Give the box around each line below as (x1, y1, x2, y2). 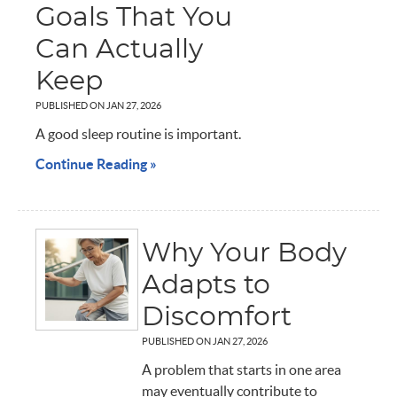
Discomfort (141, 303, 292, 331)
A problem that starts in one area (141, 361, 341, 378)
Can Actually (35, 35, 204, 63)
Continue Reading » (35, 155, 158, 172)
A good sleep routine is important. (35, 125, 242, 142)
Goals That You (35, 4, 233, 31)
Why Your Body (141, 239, 346, 267)
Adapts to (141, 271, 270, 299)
